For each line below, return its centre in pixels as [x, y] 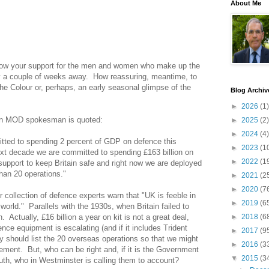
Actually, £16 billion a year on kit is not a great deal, [99, 217]
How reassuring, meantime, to [145, 76]
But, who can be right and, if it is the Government [113, 249]
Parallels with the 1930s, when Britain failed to [109, 206]
